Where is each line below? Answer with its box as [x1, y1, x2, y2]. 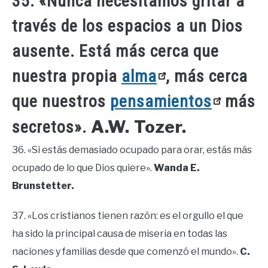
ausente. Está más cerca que [12, 41, 219, 62]
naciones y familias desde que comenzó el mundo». [12, 246, 240, 258]
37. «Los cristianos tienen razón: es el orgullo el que [12, 210, 243, 222]
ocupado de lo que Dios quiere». [12, 162, 154, 174]
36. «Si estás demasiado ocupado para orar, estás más [12, 144, 252, 156]
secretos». [12, 117, 91, 138]
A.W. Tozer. [91, 117, 187, 138]
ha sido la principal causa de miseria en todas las [12, 228, 227, 240]
